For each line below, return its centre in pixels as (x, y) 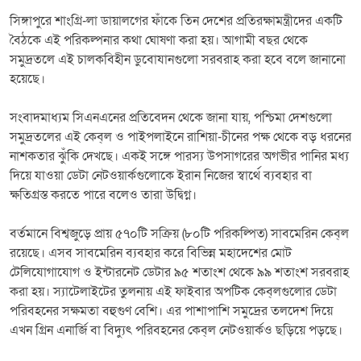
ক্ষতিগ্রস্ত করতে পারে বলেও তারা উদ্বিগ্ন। (103, 195)
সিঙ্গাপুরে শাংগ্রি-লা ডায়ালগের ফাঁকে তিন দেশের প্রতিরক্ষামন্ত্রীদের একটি (176, 21)
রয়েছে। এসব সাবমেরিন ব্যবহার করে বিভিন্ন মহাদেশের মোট (151, 253)
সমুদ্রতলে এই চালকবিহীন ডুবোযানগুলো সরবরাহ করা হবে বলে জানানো (178, 59)
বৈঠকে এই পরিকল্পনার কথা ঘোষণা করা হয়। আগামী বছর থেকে (159, 40)
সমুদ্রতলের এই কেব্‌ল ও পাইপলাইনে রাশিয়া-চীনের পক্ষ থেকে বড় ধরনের (180, 137)
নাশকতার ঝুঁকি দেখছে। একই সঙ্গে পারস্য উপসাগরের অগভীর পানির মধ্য (179, 156)
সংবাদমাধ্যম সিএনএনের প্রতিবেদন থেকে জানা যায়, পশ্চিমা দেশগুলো (171, 117)
